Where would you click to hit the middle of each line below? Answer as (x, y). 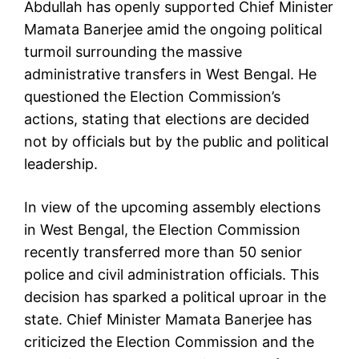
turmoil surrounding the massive (133, 51)
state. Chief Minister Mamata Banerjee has (168, 319)
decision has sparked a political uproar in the (175, 296)
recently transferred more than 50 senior (163, 252)
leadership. (61, 163)
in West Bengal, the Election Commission (162, 229)
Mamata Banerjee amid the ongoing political (173, 29)
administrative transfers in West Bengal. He (170, 74)
